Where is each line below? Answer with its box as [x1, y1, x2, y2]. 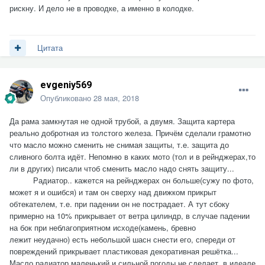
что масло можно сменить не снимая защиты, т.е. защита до [9, 138, 229, 150]
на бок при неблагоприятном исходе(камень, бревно [9, 221, 196, 233]
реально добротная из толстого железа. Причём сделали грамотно [9, 127, 251, 138]
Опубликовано [40, 92, 93, 104]
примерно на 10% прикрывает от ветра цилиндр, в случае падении [9, 209, 250, 221]
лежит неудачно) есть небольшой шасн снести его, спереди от [9, 233, 235, 245]
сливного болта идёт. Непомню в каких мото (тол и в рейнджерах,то [9, 150, 256, 162]
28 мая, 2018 [93, 92, 139, 104]
